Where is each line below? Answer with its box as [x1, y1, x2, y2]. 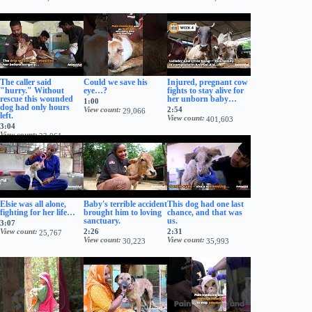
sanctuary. [84, 215, 120, 226]
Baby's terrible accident [84, 198, 167, 209]
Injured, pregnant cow [167, 77, 248, 87]
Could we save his [84, 77, 148, 87]
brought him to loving [84, 207, 162, 217]
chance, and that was [167, 207, 242, 217]
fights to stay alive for [167, 85, 244, 95]
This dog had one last [167, 198, 244, 209]
